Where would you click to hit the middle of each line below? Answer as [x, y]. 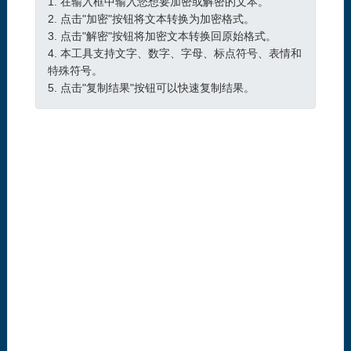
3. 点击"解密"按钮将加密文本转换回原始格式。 [162, 36]
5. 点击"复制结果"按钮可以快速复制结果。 [151, 88]
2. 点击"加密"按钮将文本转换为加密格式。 [151, 19]
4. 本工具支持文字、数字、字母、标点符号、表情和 [174, 54]
